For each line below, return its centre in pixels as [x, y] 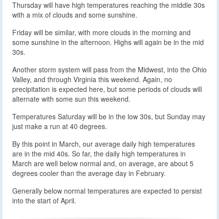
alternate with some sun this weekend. [71, 99]
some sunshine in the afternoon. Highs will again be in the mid [108, 42]
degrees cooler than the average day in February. [89, 173]
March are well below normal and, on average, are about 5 [103, 164]
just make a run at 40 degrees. [60, 126]
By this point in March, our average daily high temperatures [104, 144]
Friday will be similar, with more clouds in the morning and [101, 33]
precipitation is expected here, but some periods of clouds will [107, 89]
